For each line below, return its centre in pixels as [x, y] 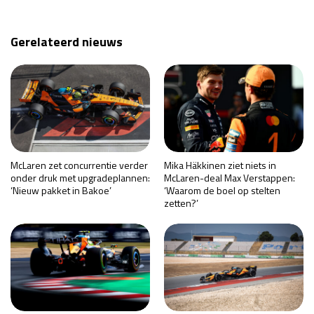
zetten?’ [181, 203]
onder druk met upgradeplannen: [80, 178]
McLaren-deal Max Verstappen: [230, 178]
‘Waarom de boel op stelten [222, 191]
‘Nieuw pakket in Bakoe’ [61, 191]
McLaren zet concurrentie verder [79, 165]
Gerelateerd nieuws [67, 42]
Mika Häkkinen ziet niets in [220, 165]
